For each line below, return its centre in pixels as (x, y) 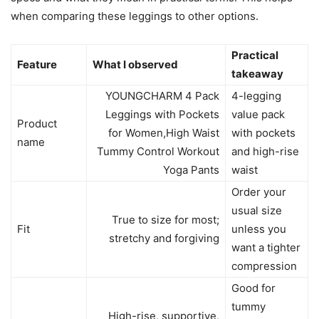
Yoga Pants (191, 170)
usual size (257, 210)
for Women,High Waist (164, 133)
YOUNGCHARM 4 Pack (162, 96)
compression (264, 266)
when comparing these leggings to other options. (135, 16)
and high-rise (265, 151)
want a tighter (266, 247)
